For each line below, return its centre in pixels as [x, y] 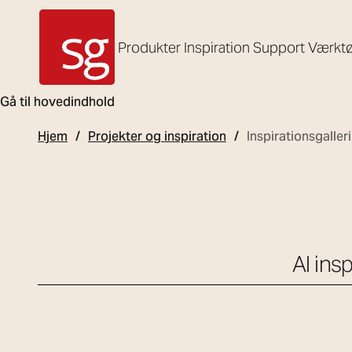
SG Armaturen [81, 92]
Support [279, 47]
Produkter [149, 47]
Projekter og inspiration [157, 136]
